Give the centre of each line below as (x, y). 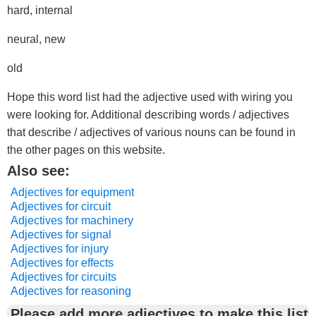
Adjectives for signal (61, 235)
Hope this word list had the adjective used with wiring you (150, 97)
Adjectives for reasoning (71, 291)
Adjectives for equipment (72, 192)
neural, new (36, 39)
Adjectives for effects (62, 263)
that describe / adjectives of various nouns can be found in (151, 132)
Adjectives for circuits (63, 277)
